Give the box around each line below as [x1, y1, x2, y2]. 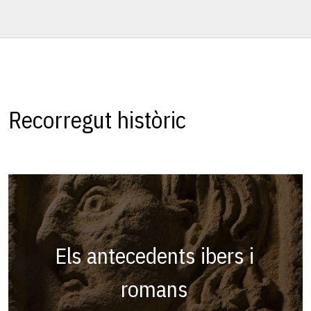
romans [121, 274, 189, 304]
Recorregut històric [8, 104, 186, 135]
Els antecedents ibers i [55, 241, 255, 271]
